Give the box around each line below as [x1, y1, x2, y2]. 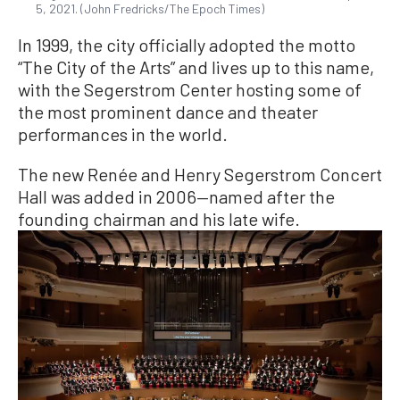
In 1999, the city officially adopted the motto [18, 34, 355, 56]
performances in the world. [18, 123, 228, 146]
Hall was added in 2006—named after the [18, 186, 335, 208]
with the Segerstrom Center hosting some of [18, 79, 362, 101]
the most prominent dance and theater [18, 101, 318, 123]
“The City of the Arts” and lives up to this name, [18, 56, 374, 79]
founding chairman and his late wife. [18, 208, 300, 230]
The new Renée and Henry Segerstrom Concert [18, 163, 382, 186]
